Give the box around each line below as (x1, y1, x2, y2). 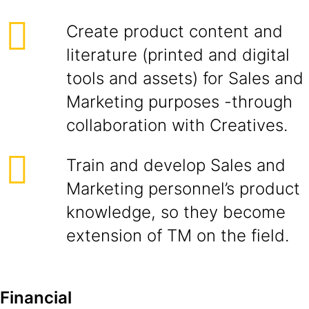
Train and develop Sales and (66, 155, 286, 175)
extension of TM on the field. (66, 226, 289, 246)
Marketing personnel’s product (66, 179, 300, 199)
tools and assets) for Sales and (66, 68, 303, 88)
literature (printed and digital (66, 45, 290, 65)
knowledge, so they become (66, 202, 286, 222)
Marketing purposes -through (66, 92, 292, 112)
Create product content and (66, 21, 283, 41)
